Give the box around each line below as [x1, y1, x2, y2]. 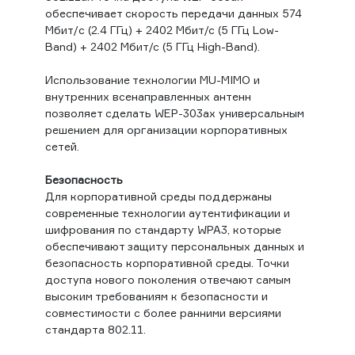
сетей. [44, 139, 79, 154]
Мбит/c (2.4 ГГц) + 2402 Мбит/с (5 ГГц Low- [44, 23, 279, 37]
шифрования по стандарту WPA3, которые [44, 223, 281, 237]
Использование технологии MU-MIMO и [44, 73, 260, 87]
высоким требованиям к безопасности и [44, 289, 268, 303]
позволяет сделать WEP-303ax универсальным [44, 106, 304, 120]
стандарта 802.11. [44, 323, 146, 337]
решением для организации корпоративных [44, 123, 288, 137]
